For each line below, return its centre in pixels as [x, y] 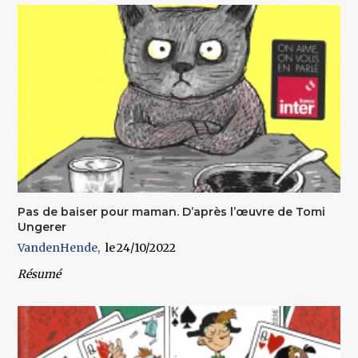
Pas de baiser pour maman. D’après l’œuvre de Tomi [172, 211]
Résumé [40, 274]
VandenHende [58, 247]
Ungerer [42, 227]
